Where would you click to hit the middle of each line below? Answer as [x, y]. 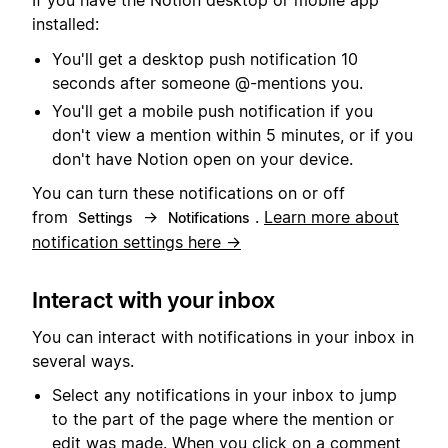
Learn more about [331, 217]
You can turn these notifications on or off [188, 193]
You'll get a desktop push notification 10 [205, 58]
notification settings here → [136, 242]
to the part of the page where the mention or [223, 418]
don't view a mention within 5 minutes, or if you [232, 134]
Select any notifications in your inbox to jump [224, 394]
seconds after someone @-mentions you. [207, 82]
